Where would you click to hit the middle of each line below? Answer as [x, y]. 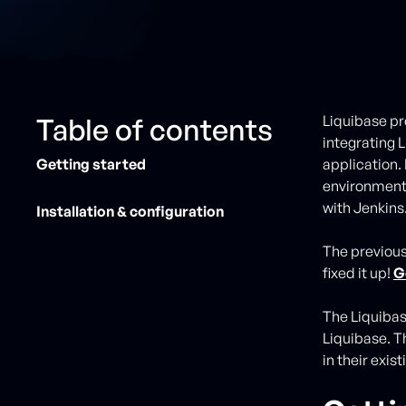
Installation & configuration [130, 211]
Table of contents [155, 129]
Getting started [91, 164]
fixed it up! [358, 272]
